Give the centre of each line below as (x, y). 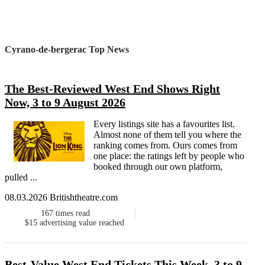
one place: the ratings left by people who (169, 156)
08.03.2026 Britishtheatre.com (61, 198)
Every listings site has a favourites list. (164, 124)
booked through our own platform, (158, 167)
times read (73, 214)
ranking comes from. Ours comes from (165, 146)
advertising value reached (82, 223)
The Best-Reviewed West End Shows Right (112, 89)
